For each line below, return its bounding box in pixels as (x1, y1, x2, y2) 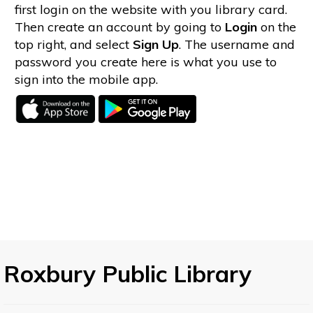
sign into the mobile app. (14, 71, 158, 88)
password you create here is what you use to (14, 54, 277, 71)
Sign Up (132, 36, 179, 53)
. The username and (178, 36, 295, 53)
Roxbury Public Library (3, 259, 252, 289)
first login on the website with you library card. (14, 1, 287, 18)
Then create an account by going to (14, 19, 225, 36)
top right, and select (14, 36, 133, 53)
